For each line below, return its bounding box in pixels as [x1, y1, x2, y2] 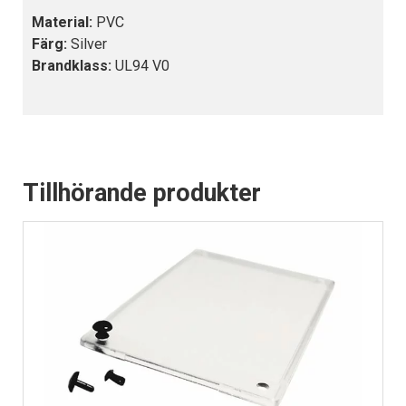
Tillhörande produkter [23, 179, 261, 208]
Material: [32, 14, 96, 32]
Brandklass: [32, 57, 111, 75]
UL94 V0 [111, 57, 169, 75]
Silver [67, 35, 107, 53]
